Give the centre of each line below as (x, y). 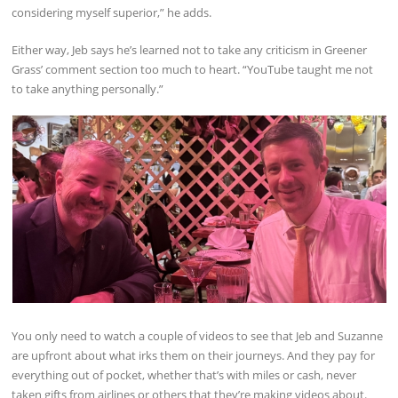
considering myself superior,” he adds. (112, 12)
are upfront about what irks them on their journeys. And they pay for (194, 355)
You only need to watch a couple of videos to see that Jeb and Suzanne (198, 336)
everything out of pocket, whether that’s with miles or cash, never (184, 375)
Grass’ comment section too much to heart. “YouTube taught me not (193, 69)
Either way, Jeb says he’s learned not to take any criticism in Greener (190, 49)
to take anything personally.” (88, 88)
